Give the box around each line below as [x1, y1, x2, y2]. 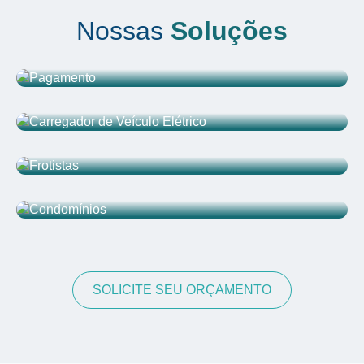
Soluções [171, 15, 288, 45]
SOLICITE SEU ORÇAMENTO [93, 282, 271, 297]
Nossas [76, 15, 171, 45]
